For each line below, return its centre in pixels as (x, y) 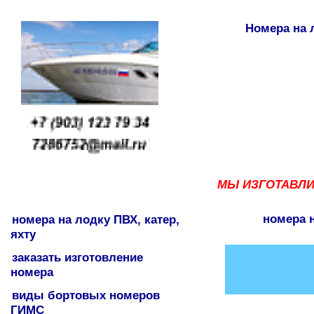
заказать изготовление (77, 257)
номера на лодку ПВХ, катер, (96, 219)
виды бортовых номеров (86, 295)
